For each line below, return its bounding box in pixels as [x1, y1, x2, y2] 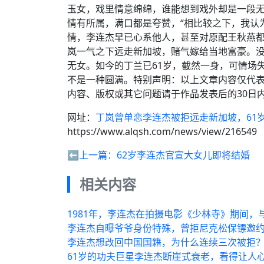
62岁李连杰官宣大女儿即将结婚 [117, 148, 250, 161]
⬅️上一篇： [67, 148, 117, 161]
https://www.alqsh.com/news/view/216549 [67, 124, 257, 138]
